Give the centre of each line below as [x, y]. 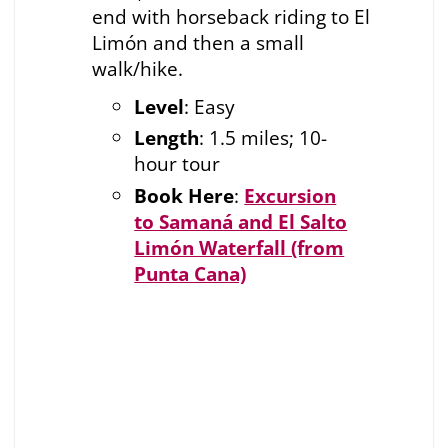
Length [167, 138]
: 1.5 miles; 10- [263, 138]
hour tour [177, 164]
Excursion [290, 196]
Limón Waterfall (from [239, 248]
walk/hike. [137, 68]
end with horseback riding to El [230, 16]
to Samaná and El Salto [241, 222]
